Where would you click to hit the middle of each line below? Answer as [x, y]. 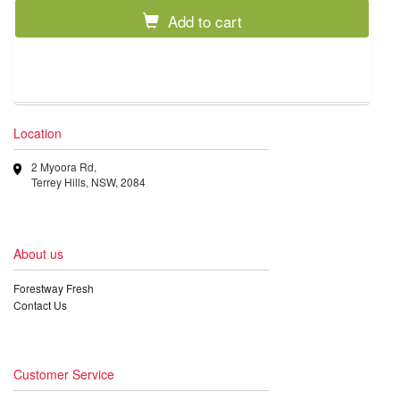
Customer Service [64, 375]
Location [37, 133]
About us [38, 254]
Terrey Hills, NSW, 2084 [88, 182]
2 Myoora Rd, [64, 167]
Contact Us [40, 305]
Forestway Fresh [54, 288]
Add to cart [204, 21]
